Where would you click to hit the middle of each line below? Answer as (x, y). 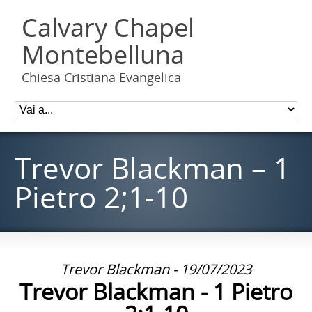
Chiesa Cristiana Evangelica (102, 77)
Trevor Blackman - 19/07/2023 (156, 269)
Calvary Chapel (108, 28)
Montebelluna (103, 55)
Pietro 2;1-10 (102, 197)
